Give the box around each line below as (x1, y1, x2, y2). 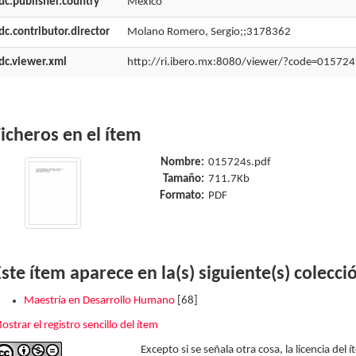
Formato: (159, 190, 204, 202)
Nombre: (160, 157, 204, 168)
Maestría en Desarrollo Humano (23, 295, 175, 307)
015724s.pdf (207, 157, 271, 168)
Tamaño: (162, 173, 204, 185)
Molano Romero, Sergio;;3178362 (126, 26, 291, 38)
